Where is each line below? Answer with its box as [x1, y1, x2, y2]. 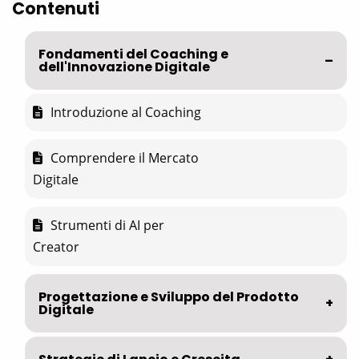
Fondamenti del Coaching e [38, 45, 228, 64]
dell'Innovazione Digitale [38, 58, 210, 77]
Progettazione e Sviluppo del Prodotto [38, 288, 299, 307]
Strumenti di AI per [50, 216, 164, 235]
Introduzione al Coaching [50, 103, 201, 122]
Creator [33, 238, 79, 256]
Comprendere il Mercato [50, 149, 199, 167]
